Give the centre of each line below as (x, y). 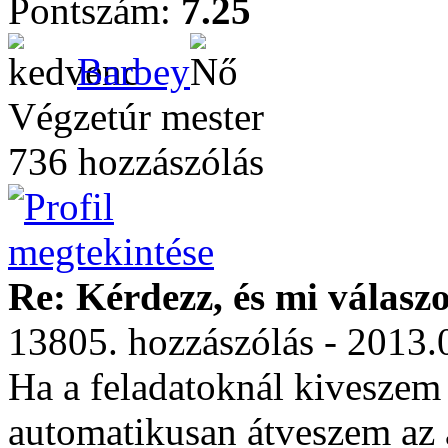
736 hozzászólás (136, 161)
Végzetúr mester (136, 116)
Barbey (133, 71)
